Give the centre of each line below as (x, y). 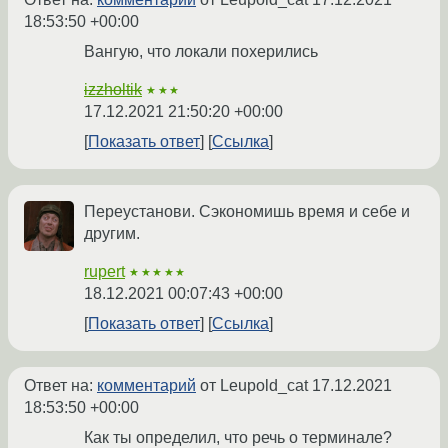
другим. (112, 234)
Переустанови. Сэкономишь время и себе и (247, 212)
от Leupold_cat (254, 386)
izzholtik (113, 90)
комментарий (146, 386)
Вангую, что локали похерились (201, 52)
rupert (104, 272)
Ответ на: (60, 386)
